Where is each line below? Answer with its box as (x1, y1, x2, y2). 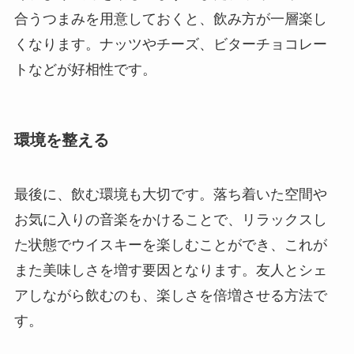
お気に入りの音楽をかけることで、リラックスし (13, 211, 327, 228)
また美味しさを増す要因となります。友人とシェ (13, 262, 327, 278)
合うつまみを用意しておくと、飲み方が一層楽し (13, 11, 327, 28)
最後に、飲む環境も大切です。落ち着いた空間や (13, 186, 327, 202)
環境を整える (13, 130, 109, 149)
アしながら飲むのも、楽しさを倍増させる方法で (13, 287, 327, 303)
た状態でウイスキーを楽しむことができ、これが (13, 236, 327, 253)
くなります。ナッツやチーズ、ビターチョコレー (13, 36, 327, 53)
